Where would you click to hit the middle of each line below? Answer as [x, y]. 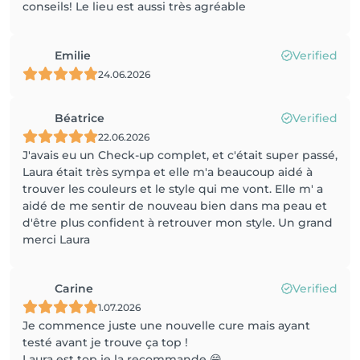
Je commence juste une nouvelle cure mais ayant [166, 325]
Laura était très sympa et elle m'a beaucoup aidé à [168, 172]
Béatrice [80, 118]
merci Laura [56, 239]
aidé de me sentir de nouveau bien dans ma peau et [175, 206]
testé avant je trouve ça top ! [105, 342]
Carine [74, 288]
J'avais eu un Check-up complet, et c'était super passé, [180, 155]
